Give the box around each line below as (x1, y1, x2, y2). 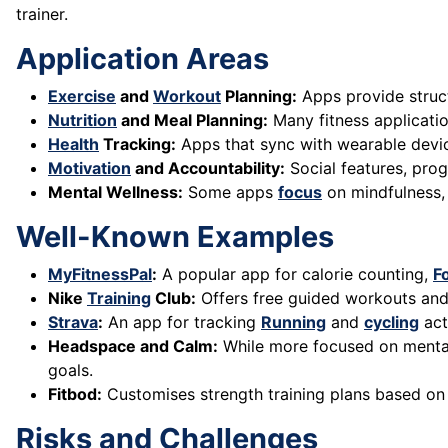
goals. (48, 360, 93, 381)
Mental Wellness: (48, 182, 183, 203)
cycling (364, 312, 419, 333)
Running (261, 312, 326, 333)
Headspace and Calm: (48, 336, 218, 357)
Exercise (48, 86, 116, 107)
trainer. (16, 4, 68, 25)
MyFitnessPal (48, 264, 152, 285)
